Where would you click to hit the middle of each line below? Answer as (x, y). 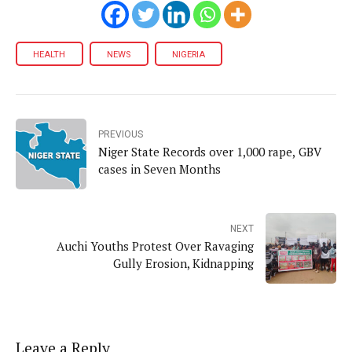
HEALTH (49, 54)
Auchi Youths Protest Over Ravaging (155, 246)
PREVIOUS (121, 134)
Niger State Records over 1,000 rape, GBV (210, 151)
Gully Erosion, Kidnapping (183, 263)
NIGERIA (188, 54)
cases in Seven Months (159, 169)
